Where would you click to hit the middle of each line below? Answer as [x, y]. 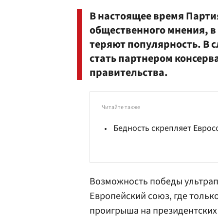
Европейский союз [129, 196]
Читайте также [121, 107]
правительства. [129, 73]
